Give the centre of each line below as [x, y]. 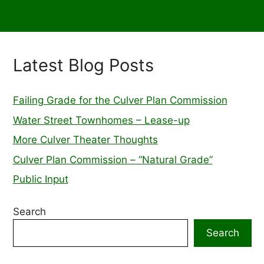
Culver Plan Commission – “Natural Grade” [113, 159]
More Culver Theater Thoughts [85, 140]
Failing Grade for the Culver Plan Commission [120, 100]
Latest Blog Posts [83, 65]
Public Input [40, 179]
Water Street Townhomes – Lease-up [101, 120]
